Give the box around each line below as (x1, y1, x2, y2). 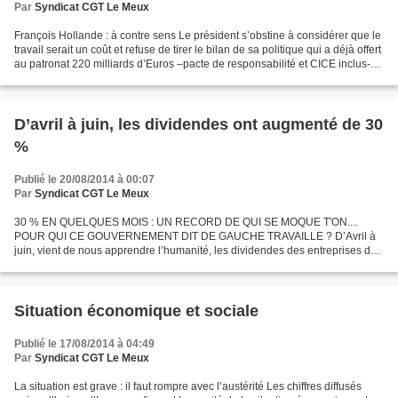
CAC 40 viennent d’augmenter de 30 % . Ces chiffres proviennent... (14, 259, 337, 271)
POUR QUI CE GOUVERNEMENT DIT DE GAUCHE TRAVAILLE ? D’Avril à (14, 230, 376, 243)
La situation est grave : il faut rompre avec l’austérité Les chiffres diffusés (14, 380, 362, 393)
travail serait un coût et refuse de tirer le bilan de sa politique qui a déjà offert (14, 44, 381, 56)
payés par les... (14, 72, 87, 84)
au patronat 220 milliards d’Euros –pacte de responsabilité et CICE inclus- (14, 58, 370, 70)
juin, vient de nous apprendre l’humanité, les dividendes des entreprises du (14, 244, 377, 257)
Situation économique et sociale (14, 302, 259, 320)
